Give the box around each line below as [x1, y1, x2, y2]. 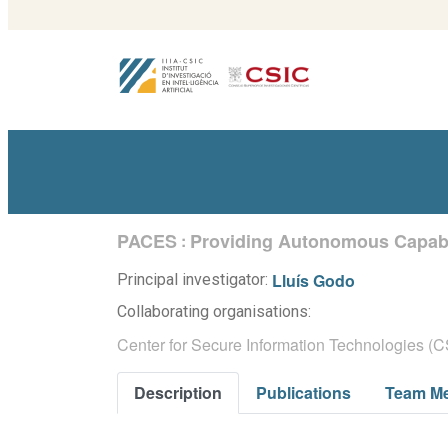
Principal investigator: [117, 270, 272, 289]
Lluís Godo [272, 269, 355, 292]
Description [134, 381, 222, 404]
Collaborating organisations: [117, 302, 311, 321]
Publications [256, 381, 351, 404]
